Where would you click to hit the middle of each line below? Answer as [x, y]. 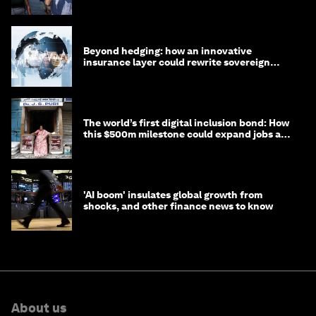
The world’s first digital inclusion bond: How [186, 123]
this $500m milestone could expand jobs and [188, 134]
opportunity [112, 146]
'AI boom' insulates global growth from [173, 195]
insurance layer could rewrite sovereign [177, 62]
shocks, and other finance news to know [178, 206]
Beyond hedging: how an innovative [168, 51]
